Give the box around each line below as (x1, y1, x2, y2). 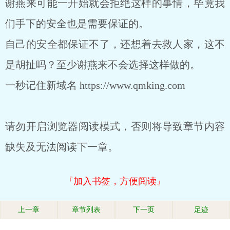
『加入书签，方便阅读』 (64, 176, 166, 186)
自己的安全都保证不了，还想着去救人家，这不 (5, 39, 225, 50)
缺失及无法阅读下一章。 (5, 141, 118, 152)
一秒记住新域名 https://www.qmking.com (5, 80, 185, 91)
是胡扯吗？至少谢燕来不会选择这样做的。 (5, 59, 200, 70)
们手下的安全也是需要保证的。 (5, 18, 149, 29)
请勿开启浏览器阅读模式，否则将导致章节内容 (5, 121, 225, 132)
